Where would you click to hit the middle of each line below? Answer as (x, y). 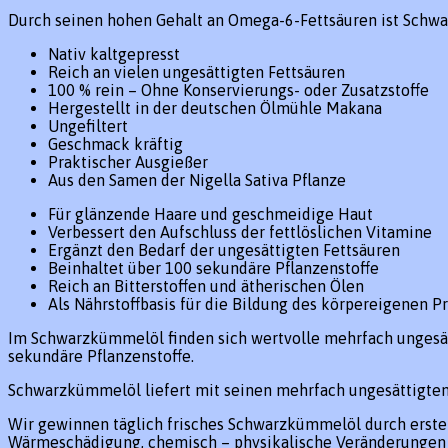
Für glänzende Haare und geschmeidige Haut (210, 213)
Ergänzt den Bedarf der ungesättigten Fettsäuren (224, 249)
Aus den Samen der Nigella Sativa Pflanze (197, 179)
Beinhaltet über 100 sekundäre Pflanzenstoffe (213, 267)
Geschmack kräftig (115, 143)
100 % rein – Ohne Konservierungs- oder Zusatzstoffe (238, 89)
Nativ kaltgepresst (114, 53)
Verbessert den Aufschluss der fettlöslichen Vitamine (240, 231)
